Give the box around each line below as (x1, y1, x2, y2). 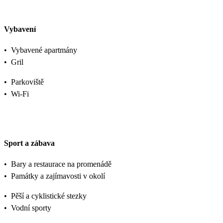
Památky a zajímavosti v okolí (11, 171, 105, 180)
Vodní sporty (11, 203, 51, 212)
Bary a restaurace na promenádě (11, 159, 111, 168)
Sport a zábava (4, 138, 55, 147)
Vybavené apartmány (11, 46, 77, 55)
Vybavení (4, 25, 36, 34)
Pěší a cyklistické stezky (11, 191, 87, 200)
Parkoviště (11, 78, 44, 87)
